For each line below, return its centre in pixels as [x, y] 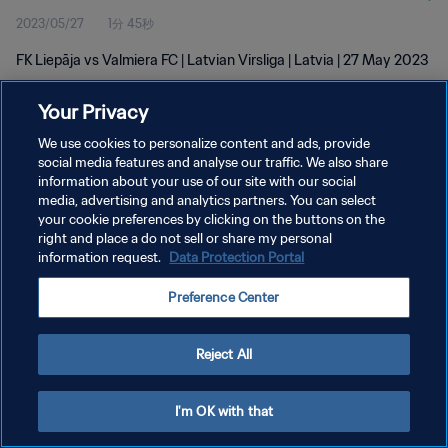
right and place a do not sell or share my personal [185, 238]
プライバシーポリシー [76, 186]
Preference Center [224, 297]
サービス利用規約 [64, 221]
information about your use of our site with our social [197, 181]
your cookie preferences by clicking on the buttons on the [212, 219]
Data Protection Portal [237, 257]
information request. [101, 257]
